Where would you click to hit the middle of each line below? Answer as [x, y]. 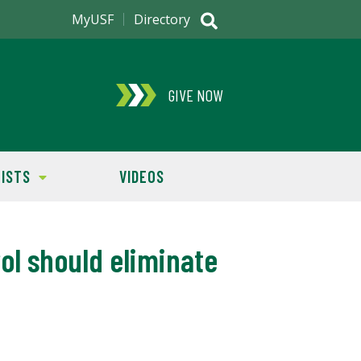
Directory [162, 19]
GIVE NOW [195, 95]
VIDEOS [142, 176]
